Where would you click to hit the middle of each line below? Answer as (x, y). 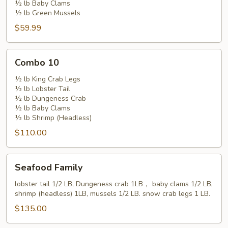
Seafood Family (49, 167)
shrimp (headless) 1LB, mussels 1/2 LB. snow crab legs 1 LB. (112, 194)
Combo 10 (37, 63)
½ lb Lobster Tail (42, 89)
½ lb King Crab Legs (48, 79)
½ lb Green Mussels (48, 13)
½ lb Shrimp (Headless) (53, 118)
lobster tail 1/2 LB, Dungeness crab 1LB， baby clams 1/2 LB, (114, 184)
